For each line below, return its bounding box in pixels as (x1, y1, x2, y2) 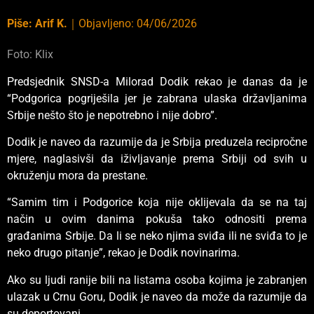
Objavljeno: (78, 17, 137, 31)
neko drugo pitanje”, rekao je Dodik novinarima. (7, 246, 240, 260)
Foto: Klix (7, 48, 53, 62)
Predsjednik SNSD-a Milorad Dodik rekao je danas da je (7, 74, 307, 88)
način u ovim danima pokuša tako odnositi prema (7, 212, 307, 226)
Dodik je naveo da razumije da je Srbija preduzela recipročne (7, 135, 307, 149)
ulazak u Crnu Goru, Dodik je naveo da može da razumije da (7, 289, 307, 303)
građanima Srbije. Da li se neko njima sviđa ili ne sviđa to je (7, 229, 307, 243)
